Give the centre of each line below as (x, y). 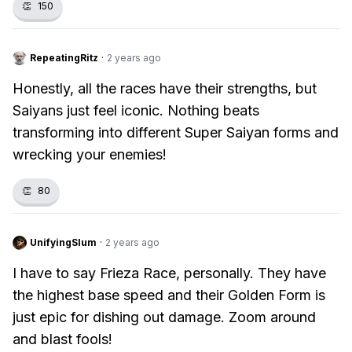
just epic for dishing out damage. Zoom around (164, 317)
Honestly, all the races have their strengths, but (165, 88)
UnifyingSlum (63, 242)
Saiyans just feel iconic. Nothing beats (136, 110)
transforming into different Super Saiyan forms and (176, 132)
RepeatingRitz (64, 58)
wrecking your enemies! (90, 154)
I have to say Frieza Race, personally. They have (169, 273)
